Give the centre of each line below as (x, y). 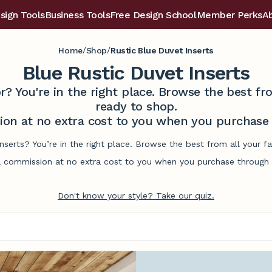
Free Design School (153, 15)
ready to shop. (136, 106)
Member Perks (229, 15)
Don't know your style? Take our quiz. (136, 195)
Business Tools (77, 15)
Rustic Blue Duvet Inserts (162, 50)
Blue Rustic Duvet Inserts (136, 73)
